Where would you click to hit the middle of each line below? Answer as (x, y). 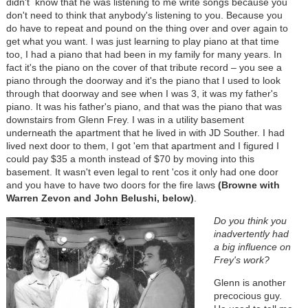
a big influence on (252, 247)
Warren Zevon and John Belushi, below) (100, 198)
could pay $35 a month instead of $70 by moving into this (130, 159)
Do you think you (250, 221)
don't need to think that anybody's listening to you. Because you (144, 15)
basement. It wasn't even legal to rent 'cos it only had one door (142, 172)
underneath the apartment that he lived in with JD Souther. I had (145, 133)
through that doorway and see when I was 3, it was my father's (142, 94)
